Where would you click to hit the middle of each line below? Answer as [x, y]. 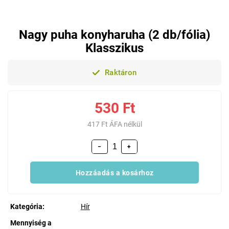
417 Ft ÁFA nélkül [114, 124]
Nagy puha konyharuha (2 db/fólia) [114, 35]
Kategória [26, 207]
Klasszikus [114, 48]
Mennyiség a [31, 223]
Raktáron [120, 73]
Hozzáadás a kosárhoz [114, 173]
